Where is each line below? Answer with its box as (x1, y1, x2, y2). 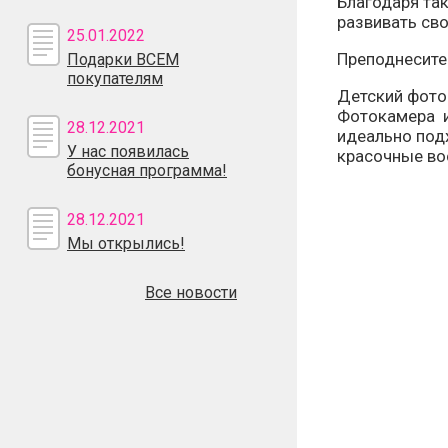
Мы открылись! (67, 234, 185, 253)
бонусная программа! (67, 161, 227, 180)
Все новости (145, 283, 237, 302)
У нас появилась (67, 142, 189, 161)
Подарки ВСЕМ (67, 50, 179, 69)
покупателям (67, 69, 163, 88)
